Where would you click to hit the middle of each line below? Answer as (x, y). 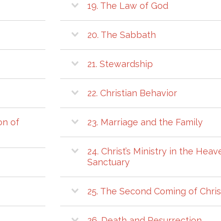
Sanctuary (109, 162)
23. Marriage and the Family (145, 122)
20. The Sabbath (122, 35)
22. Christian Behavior (132, 93)
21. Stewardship (120, 64)
